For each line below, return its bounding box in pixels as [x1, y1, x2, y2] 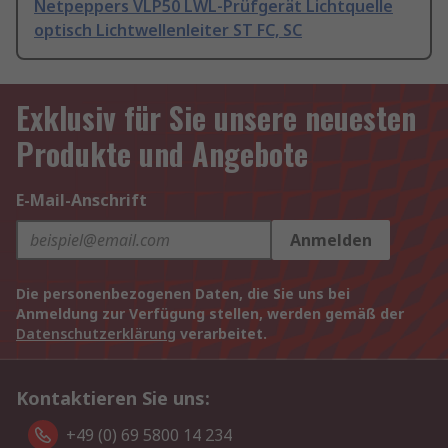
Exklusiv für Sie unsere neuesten [16, 95, 416, 141]
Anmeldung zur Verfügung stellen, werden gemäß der [16, 304, 404, 324]
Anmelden [290, 229, 372, 252]
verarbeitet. [176, 324, 267, 344]
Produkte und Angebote [16, 131, 308, 177]
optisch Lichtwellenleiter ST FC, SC [34, 19, 302, 42]
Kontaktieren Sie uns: [16, 386, 210, 411]
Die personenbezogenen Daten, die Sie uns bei [16, 284, 350, 304]
